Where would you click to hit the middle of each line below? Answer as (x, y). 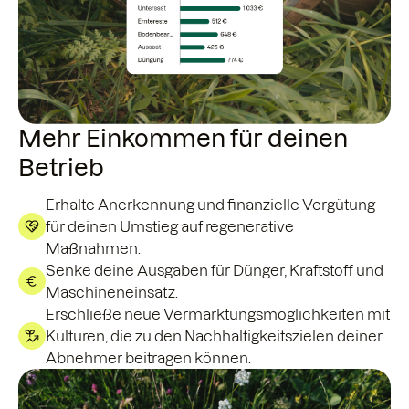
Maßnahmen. (93, 249)
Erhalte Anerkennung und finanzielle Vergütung (210, 205)
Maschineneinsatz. (112, 293)
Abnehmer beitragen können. (148, 358)
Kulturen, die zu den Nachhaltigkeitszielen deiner (214, 336)
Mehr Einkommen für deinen (183, 139)
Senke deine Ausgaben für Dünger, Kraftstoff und (215, 271)
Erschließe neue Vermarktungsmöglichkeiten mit (218, 315)
